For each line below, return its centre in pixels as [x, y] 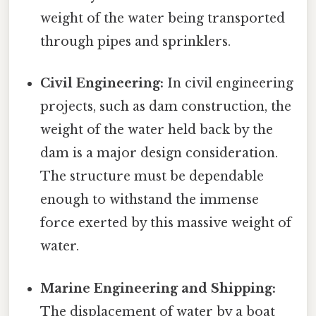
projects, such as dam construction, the [166, 107]
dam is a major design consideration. [159, 153]
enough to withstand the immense [150, 200]
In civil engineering [229, 84]
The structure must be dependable [152, 177]
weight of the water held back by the [157, 130]
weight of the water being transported [163, 19]
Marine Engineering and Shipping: [158, 288]
